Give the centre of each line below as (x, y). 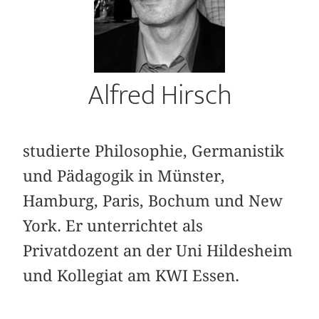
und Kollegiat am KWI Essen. (131, 276)
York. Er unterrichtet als (113, 226)
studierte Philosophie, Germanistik (154, 151)
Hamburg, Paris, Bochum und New (153, 201)
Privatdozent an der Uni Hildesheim (158, 251)
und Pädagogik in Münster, (124, 176)
